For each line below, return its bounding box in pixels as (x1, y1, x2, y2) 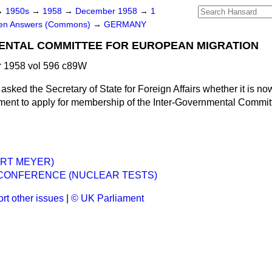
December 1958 (75, 7, 140, 16)
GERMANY (104, 20, 146, 29)
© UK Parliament (71, 193, 144, 203)
